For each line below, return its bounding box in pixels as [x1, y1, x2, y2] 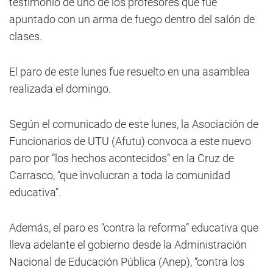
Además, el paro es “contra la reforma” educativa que [9, 221, 258, 235]
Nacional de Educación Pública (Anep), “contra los [9, 255, 244, 269]
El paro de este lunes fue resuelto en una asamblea [9, 65, 250, 79]
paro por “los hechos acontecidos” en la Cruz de [9, 152, 234, 165]
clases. [9, 30, 42, 43]
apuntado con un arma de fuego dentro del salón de [9, 13, 255, 26]
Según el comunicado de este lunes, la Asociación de [9, 118, 258, 131]
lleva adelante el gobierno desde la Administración [9, 238, 247, 252]
